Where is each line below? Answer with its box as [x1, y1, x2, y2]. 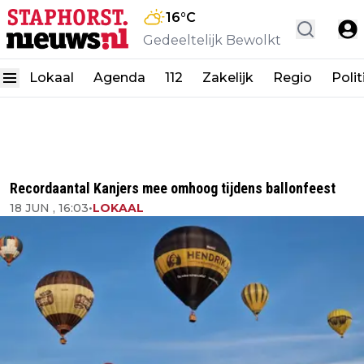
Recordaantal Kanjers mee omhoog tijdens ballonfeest [10, 180, 336, 197]
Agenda [93, 70, 145, 85]
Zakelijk [202, 70, 253, 85]
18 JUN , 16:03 [10, 201, 89, 215]
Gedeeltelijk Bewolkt [143, 32, 281, 48]
